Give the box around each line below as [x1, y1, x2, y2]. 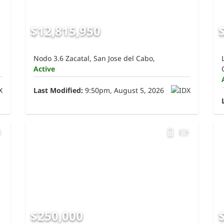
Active [33, 64, 55, 74]
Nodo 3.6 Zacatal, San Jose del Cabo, [33, 53, 155, 63]
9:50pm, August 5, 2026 [83, 85, 164, 95]
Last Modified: [33, 85, 83, 95]
